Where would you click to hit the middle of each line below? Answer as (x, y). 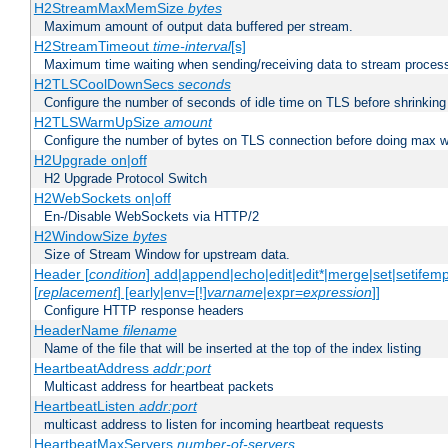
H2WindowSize (83, 236)
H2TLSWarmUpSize (98, 122)
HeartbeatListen (86, 406)
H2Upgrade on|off (90, 160)
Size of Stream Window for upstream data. (167, 255)
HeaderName (78, 330)
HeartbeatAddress (93, 368)
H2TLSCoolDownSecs (105, 84)
